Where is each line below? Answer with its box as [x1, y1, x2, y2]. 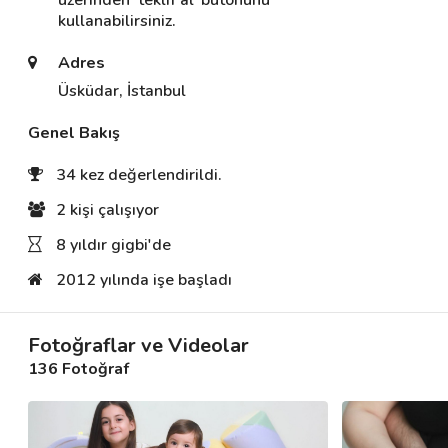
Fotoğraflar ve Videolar [28, 332, 249, 359]
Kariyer [21, 146, 69, 165]
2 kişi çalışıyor [55, 199, 159, 221]
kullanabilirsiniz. [58, 10, 177, 32]
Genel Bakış [28, 122, 120, 144]
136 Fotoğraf [28, 358, 129, 380]
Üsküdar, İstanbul [58, 80, 187, 102]
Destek [21, 54, 68, 73]
